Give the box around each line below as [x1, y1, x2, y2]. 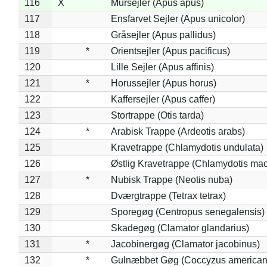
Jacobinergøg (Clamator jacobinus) [110, 238, 260, 249]
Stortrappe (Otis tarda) [110, 110, 204, 120]
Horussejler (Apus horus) [110, 77, 216, 88]
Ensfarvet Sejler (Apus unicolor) [110, 13, 245, 24]
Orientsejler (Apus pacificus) [110, 45, 230, 56]
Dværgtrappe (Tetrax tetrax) [110, 190, 226, 201]
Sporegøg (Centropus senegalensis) [110, 206, 265, 217]
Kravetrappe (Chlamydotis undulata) [110, 142, 263, 153]
